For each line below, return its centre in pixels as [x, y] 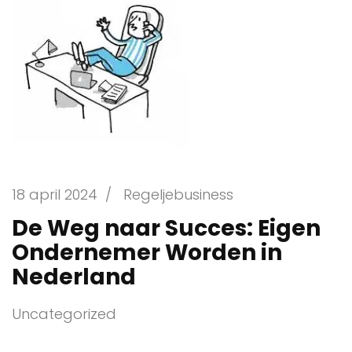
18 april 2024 [55, 194]
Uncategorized [64, 313]
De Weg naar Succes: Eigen [166, 228]
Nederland [74, 277]
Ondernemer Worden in [147, 252]
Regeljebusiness [178, 194]
